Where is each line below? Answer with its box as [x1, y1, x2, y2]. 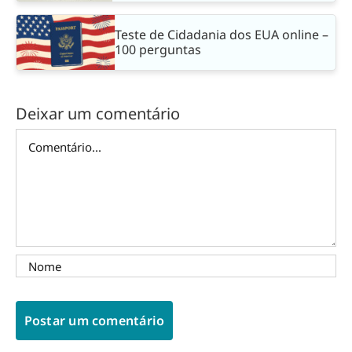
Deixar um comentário [16, 103, 180, 125]
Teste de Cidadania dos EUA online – [115, 26, 328, 44]
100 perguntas [115, 41, 201, 59]
